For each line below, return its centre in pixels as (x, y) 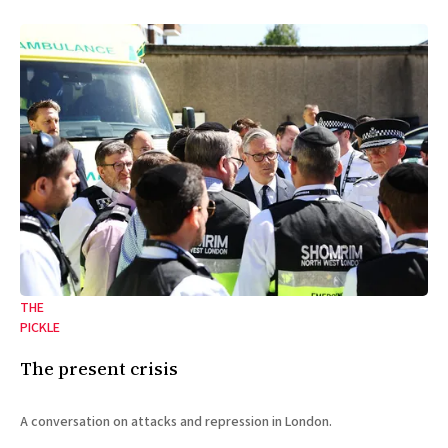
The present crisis (99, 369)
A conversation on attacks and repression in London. (176, 422)
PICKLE (40, 328)
